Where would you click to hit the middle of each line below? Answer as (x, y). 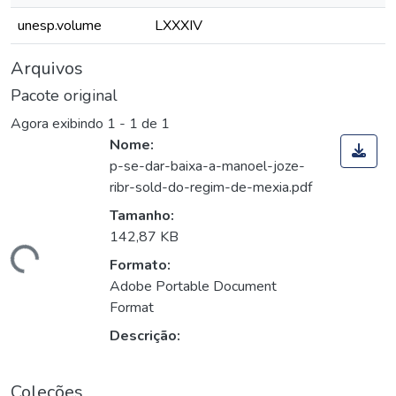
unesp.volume (60, 26)
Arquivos (47, 69)
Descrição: (145, 336)
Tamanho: (142, 216)
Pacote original (64, 95)
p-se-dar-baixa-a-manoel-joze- (207, 167)
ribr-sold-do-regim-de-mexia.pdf (211, 188)
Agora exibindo (59, 124)
